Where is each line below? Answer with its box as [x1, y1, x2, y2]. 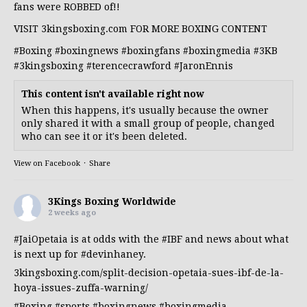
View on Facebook [14, 158, 80, 168]
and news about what [182, 233, 288, 245]
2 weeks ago [48, 208, 96, 217]
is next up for [14, 248, 81, 260]
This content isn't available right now [21, 88, 204, 99]
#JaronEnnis [174, 60, 233, 71]
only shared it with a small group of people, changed [21, 117, 275, 129]
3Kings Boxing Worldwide [48, 195, 176, 207]
